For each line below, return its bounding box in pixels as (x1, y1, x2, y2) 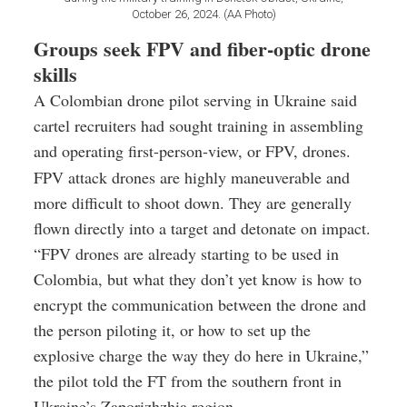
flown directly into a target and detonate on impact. (34, 216, 371, 239)
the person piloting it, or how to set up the (34, 318, 311, 341)
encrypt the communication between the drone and (34, 293, 366, 315)
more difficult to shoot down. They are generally (34, 191, 352, 213)
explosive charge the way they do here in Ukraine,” (34, 343, 369, 366)
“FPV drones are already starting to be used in (34, 242, 339, 264)
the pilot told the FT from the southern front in (34, 369, 342, 392)
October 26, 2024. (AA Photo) (131, 6, 276, 21)
